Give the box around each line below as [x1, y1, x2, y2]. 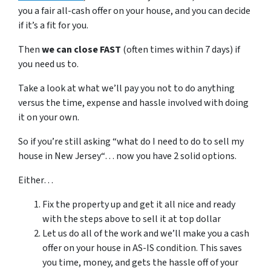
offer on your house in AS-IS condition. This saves [42, 241, 242, 255]
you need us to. [18, 57, 79, 71]
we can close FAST [42, 43, 121, 56]
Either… [18, 174, 53, 187]
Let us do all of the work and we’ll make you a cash [42, 227, 249, 240]
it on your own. [18, 111, 79, 124]
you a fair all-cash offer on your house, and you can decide [18, 4, 250, 18]
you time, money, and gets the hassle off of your [42, 256, 238, 269]
